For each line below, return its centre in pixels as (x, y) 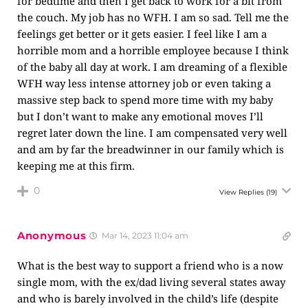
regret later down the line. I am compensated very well (152, 133)
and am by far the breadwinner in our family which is (151, 149)
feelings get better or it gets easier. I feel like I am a (142, 34)
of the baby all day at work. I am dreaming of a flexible (152, 67)
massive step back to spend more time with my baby (145, 100)
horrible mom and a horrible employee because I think (153, 50)
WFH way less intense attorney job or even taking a (144, 83)
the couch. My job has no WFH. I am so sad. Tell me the (153, 17)
